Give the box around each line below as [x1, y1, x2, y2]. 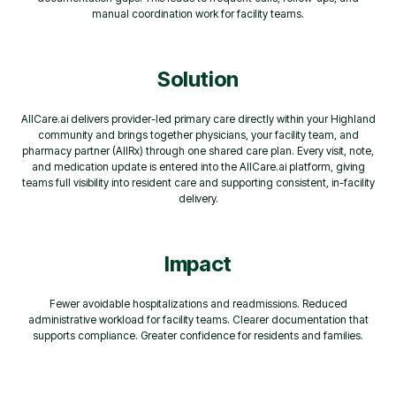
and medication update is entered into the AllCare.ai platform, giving [31, 159, 365, 173]
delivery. [178, 191, 218, 205]
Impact [164, 250, 232, 277]
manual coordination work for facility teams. [92, 6, 304, 20]
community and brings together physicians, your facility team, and [37, 127, 359, 141]
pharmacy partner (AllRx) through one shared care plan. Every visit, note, [22, 143, 374, 157]
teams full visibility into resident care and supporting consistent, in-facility [21, 175, 375, 189]
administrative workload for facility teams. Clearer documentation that [27, 312, 369, 326]
